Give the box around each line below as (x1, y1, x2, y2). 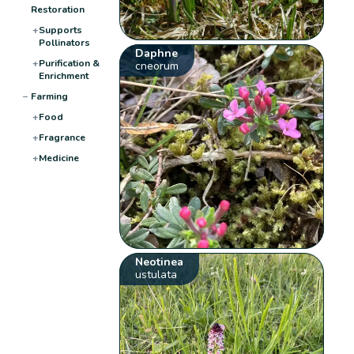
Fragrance (38, 130, 85, 144)
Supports (38, 23, 82, 36)
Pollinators (38, 36, 90, 49)
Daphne (135, 45, 179, 61)
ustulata (135, 266, 178, 282)
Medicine (38, 151, 79, 164)
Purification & (38, 56, 100, 70)
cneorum (135, 58, 179, 73)
